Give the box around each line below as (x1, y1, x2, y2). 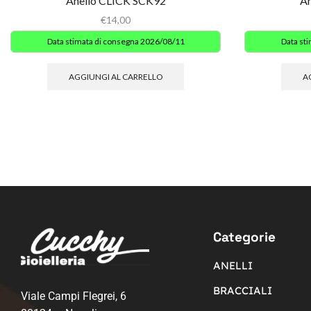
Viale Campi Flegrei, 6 (21, 289, 126, 303)
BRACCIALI (213, 283, 273, 297)
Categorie (213, 228, 276, 246)
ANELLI (213, 258, 253, 272)
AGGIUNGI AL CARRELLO (69, 72, 162, 83)
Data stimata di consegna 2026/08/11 (47, 36, 185, 47)
